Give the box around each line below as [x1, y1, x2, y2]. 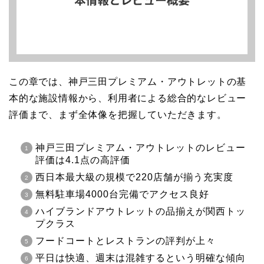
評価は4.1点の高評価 [35, 155, 130, 166]
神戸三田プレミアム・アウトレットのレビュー [35, 143, 246, 153]
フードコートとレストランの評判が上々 [35, 236, 216, 246]
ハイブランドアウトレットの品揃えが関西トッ [35, 206, 246, 217]
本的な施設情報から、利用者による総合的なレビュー [9, 93, 247, 104]
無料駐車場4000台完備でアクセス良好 [35, 189, 209, 200]
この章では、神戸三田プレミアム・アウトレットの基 [9, 77, 247, 87]
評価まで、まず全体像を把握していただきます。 [9, 110, 227, 120]
